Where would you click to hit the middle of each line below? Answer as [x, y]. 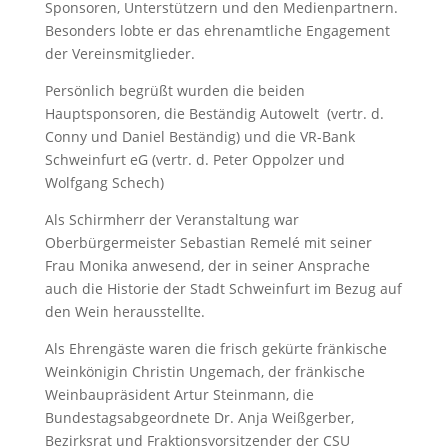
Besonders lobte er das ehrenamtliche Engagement [217, 30]
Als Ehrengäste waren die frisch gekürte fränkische [215, 348]
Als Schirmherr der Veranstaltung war [171, 219]
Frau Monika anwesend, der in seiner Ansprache [207, 265]
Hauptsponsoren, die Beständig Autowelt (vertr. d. [214, 113]
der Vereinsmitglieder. [119, 53]
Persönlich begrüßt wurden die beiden [174, 90]
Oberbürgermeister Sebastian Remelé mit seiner [208, 242]
